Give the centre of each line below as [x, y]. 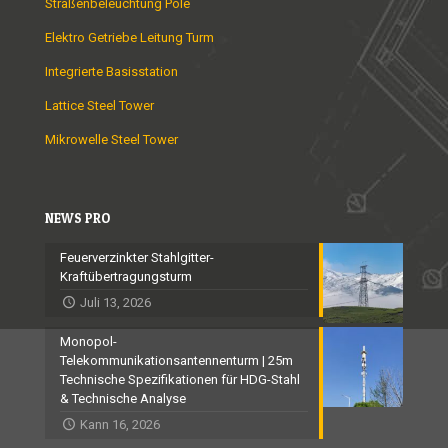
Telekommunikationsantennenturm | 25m [176, 361]
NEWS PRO [77, 218]
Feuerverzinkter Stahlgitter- [137, 258]
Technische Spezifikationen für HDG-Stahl [180, 380]
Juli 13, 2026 [116, 303]
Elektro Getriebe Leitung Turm [129, 38]
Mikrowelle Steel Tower [111, 140]
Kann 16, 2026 [120, 425]
